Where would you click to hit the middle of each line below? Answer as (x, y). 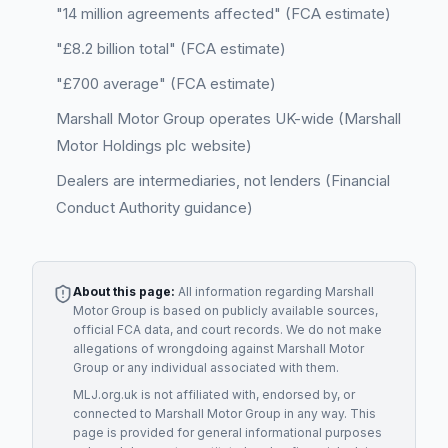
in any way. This (328, 413)
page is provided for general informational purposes (227, 432)
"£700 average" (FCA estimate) (166, 83)
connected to (114, 413)
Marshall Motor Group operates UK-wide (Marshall (228, 118)
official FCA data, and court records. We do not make (227, 329)
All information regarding (250, 291)
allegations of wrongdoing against (175, 348)
